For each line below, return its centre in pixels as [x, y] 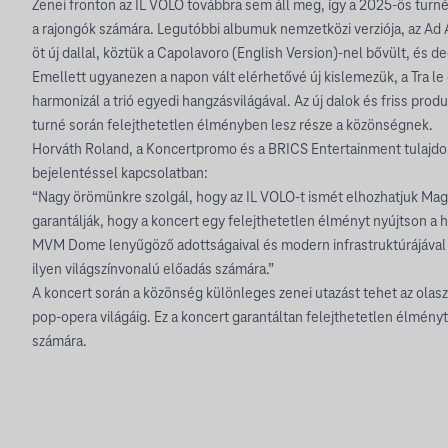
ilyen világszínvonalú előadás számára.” [153, 269]
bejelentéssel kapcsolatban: [120, 173]
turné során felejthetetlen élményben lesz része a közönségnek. [232, 125]
